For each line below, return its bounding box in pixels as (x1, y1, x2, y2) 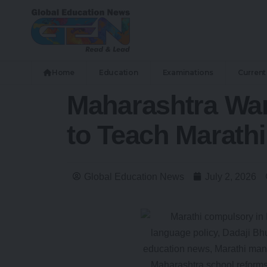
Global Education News (84, 171, 184, 182)
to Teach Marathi (67, 119, 266, 150)
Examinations (162, 67, 213, 77)
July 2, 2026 (205, 171, 256, 182)
